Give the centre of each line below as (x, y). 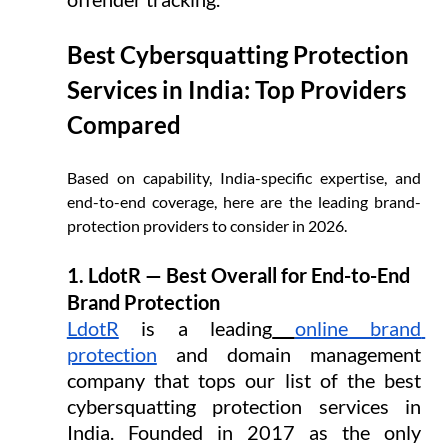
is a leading (195, 328)
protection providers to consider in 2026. (206, 226)
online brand (358, 328)
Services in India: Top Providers (238, 90)
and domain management (289, 354)
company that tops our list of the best (244, 380)
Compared (123, 125)
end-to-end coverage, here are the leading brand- (244, 202)
